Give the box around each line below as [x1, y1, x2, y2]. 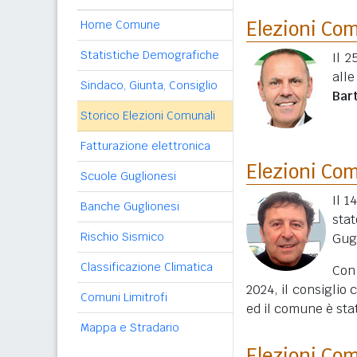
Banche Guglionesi [80, 199, 179, 214]
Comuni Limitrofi [80, 290, 167, 304]
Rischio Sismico [80, 229, 164, 244]
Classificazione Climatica [80, 260, 213, 274]
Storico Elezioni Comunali [80, 108, 215, 123]
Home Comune [80, 18, 160, 32]
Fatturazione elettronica [80, 139, 210, 153]
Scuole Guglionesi [80, 169, 176, 183]
